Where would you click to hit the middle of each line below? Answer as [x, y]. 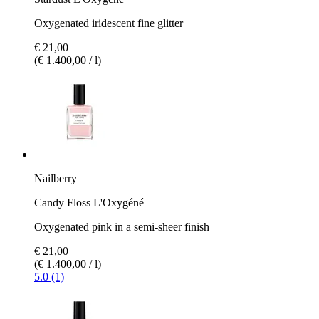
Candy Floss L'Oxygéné [89, 202]
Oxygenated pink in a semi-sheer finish [122, 226]
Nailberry [56, 178]
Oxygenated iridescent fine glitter [109, 23]
